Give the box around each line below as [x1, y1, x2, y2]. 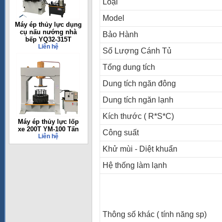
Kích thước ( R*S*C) [103, 112, 174, 120]
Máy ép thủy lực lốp [17, 118, 79, 125]
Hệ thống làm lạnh [103, 161, 167, 169]
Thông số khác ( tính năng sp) [103, 210, 207, 219]
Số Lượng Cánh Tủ [103, 47, 171, 55]
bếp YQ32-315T [25, 36, 71, 43]
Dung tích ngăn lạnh [103, 96, 173, 104]
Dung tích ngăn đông [103, 79, 176, 88]
